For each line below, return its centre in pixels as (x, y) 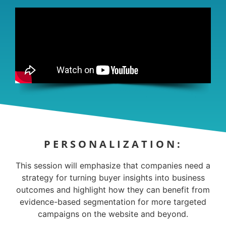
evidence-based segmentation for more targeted (113, 202)
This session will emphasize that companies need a (113, 165)
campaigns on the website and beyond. (113, 214)
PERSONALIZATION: (113, 144)
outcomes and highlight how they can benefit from (113, 190)
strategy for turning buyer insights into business (113, 178)
